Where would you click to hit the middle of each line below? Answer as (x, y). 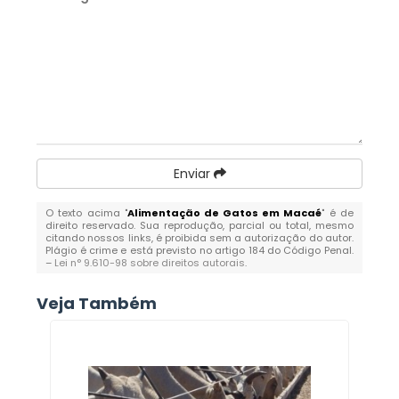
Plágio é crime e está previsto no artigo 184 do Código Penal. (199, 250)
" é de (338, 213)
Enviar (193, 174)
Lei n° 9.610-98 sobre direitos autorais (150, 263)
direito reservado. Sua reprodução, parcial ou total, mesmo (199, 225)
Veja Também (97, 303)
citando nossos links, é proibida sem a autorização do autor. (199, 238)
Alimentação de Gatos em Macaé (224, 213)
